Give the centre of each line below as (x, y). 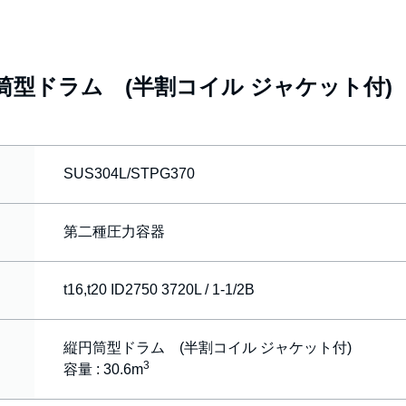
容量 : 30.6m (103, 369)
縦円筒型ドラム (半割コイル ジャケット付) (208, 348)
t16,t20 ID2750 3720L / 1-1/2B (159, 290)
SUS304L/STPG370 (129, 174)
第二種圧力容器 (114, 232)
